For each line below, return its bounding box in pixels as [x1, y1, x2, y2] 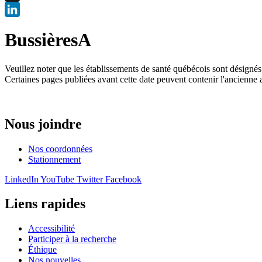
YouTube [40, 174, 74, 184]
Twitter [77, 174, 103, 184]
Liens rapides [5, 196, 85, 212]
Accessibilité [28, 223, 75, 234]
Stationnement [28, 154, 81, 164]
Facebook [105, 174, 142, 184]
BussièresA [5, 29, 91, 51]
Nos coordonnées [28, 143, 92, 154]
